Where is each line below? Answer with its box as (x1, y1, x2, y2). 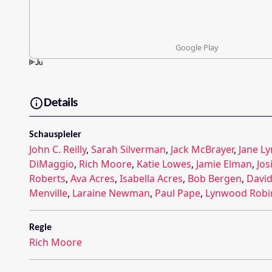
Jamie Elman (196, 157, 252, 171)
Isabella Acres (120, 171, 183, 185)
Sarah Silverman (91, 142, 166, 156)
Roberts (29, 171, 66, 185)
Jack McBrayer (171, 142, 234, 156)
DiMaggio (29, 157, 74, 171)
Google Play (175, 41, 219, 53)
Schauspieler (29, 129, 81, 140)
